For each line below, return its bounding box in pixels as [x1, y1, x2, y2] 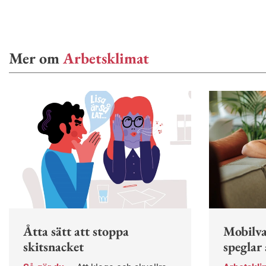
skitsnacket [23, 238, 84, 256]
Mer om [9, 48, 63, 69]
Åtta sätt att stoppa [23, 223, 129, 240]
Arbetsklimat [63, 48, 149, 69]
